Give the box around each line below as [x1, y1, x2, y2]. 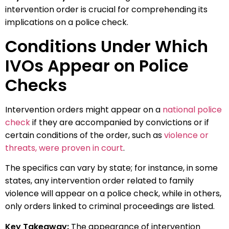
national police [163, 103, 222, 116]
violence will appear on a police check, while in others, [5, 188, 221, 200]
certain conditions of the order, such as [5, 129, 162, 141]
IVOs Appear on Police [5, 54, 189, 77]
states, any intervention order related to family [5, 175, 194, 187]
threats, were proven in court [5, 142, 123, 154]
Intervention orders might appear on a [5, 103, 163, 116]
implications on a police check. [5, 16, 128, 28]
